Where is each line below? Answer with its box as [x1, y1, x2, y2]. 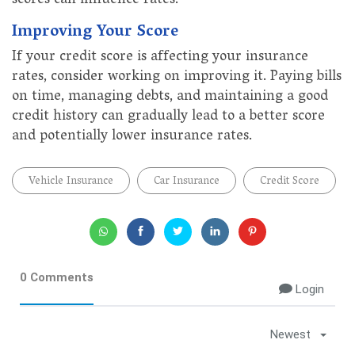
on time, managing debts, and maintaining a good [12, 84, 328, 112]
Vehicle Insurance [29, 171, 113, 193]
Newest [270, 327, 311, 342]
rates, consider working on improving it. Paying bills [12, 64, 342, 92]
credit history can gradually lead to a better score [12, 104, 325, 132]
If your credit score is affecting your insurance [12, 44, 308, 72]
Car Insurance [154, 171, 219, 193]
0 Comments [20, 270, 94, 285]
